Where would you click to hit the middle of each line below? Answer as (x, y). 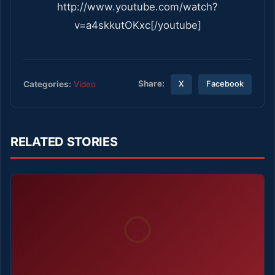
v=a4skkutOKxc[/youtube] (137, 25)
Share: (152, 84)
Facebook (225, 84)
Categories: (47, 84)
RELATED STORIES (64, 141)
